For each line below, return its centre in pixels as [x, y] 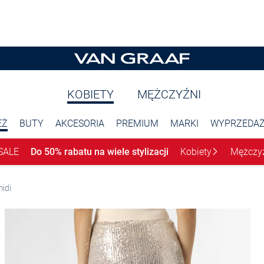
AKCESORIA [80, 123]
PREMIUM [137, 123]
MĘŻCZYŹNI [169, 94]
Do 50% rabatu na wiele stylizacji [100, 151]
